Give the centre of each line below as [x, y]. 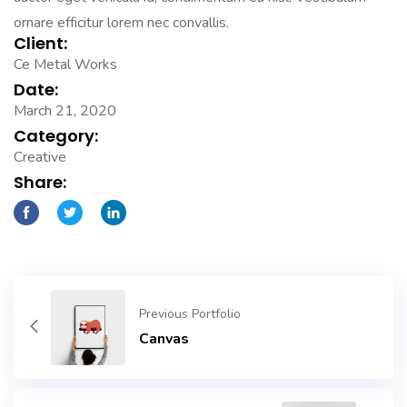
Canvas [164, 339]
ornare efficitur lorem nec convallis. [121, 23]
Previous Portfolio [190, 314]
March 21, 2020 [65, 111]
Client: [40, 44]
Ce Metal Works [65, 65]
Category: [56, 136]
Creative [40, 158]
